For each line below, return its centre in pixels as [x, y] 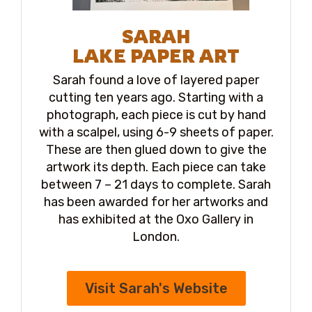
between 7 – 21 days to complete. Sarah [156, 184]
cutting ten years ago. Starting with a [156, 97]
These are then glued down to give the [156, 149]
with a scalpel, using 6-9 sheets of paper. [156, 132]
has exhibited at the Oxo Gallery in [156, 219]
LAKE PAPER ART [156, 55]
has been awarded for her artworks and [156, 202]
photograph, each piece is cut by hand [156, 115]
